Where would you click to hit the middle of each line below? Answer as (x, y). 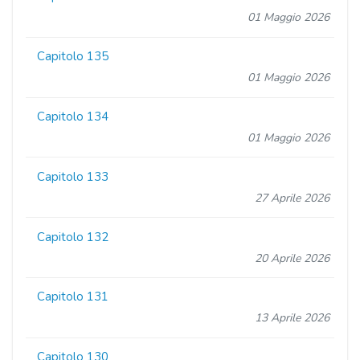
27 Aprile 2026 (292, 198)
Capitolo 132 (73, 237)
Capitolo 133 (73, 176)
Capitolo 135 (73, 57)
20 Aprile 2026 (292, 258)
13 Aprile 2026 (292, 318)
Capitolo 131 (73, 297)
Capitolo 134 (73, 116)
